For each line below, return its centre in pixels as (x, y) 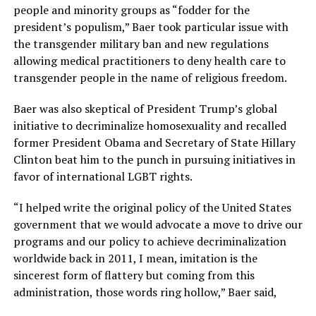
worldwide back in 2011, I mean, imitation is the (135, 259)
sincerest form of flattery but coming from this (134, 275)
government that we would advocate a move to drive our (158, 225)
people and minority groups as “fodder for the (131, 10)
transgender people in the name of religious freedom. (150, 78)
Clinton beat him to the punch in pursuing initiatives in (154, 160)
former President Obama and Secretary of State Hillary (154, 143)
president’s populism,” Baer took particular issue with (151, 27)
